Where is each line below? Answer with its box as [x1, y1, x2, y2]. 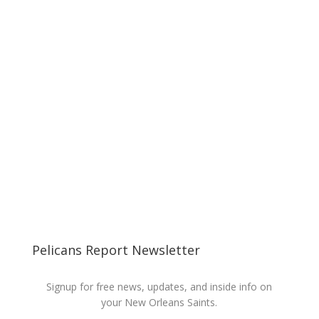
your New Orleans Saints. [101, 296, 218, 309]
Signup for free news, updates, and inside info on [46, 280, 273, 293]
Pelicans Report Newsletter [31, 241, 200, 258]
